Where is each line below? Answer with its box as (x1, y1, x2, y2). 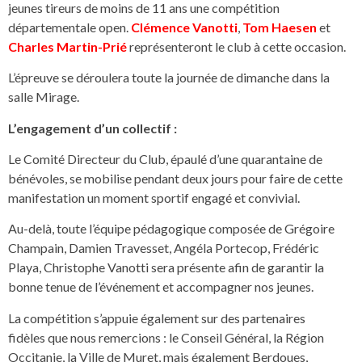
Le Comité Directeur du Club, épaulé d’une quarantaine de (8, 150, 322, 166)
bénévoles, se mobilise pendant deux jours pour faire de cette (8, 170, 343, 186)
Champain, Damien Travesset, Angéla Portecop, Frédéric (8, 240, 319, 256)
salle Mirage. (8, 89, 79, 105)
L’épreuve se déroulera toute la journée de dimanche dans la (8, 69, 330, 86)
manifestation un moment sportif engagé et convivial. (8, 189, 300, 205)
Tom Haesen (242, 19, 317, 35)
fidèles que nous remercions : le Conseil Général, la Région (8, 329, 324, 345)
